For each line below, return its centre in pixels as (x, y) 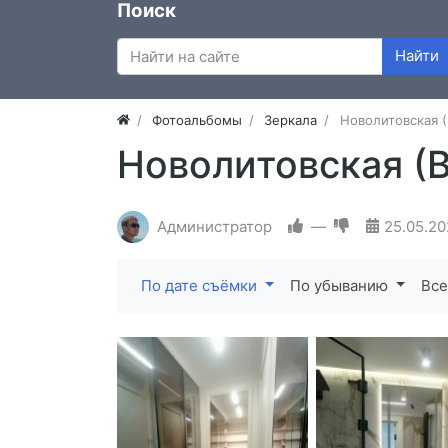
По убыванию (340, 285)
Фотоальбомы (197, 119)
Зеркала (291, 119)
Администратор (214, 226)
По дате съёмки (201, 285)
